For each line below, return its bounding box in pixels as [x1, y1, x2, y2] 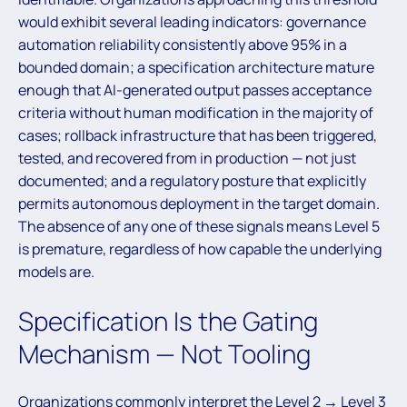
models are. [18, 261, 94, 282]
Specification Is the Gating [18, 303, 318, 338]
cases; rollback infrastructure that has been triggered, [18, 124, 377, 145]
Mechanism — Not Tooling [18, 335, 311, 371]
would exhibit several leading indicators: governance [18, 11, 366, 32]
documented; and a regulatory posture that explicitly [18, 170, 366, 191]
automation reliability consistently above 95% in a [18, 34, 347, 55]
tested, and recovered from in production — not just [18, 147, 356, 168]
